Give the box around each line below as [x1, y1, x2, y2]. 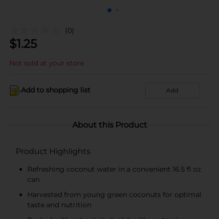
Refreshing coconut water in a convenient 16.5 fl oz [27, 164, 201, 174]
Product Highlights [16, 146, 90, 156]
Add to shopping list [21, 86, 90, 94]
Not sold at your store [9, 58, 84, 67]
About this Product [72, 120, 147, 130]
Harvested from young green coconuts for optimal [27, 190, 201, 199]
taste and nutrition [27, 200, 91, 209]
